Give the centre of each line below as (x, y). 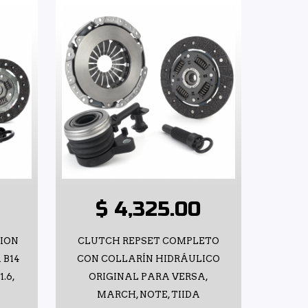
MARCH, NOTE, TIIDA (148, 294)
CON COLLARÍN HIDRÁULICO (148, 258)
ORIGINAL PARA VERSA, (148, 276)
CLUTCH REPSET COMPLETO (148, 241)
